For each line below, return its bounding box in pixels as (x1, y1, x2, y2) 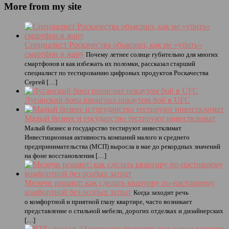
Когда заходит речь (133, 188, 189, 196)
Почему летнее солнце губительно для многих (86, 50, 218, 58)
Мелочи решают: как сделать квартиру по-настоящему (25, 178, 215, 187)
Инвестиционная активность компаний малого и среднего (25, 133, 190, 141)
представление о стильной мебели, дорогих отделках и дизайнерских (25, 207, 223, 215)
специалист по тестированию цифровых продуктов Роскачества (25, 68, 209, 77)
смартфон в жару (25, 49, 84, 58)
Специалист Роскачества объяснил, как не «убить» (25, 40, 202, 49)
